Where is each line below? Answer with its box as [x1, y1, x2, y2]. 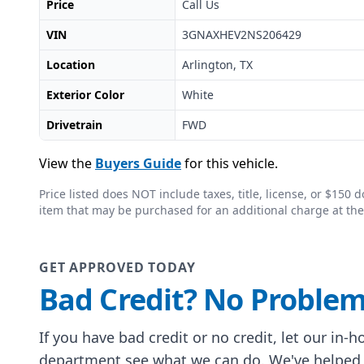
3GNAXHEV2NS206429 [181, 27, 301, 43]
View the [39, 154, 92, 173]
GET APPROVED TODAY [39, 258, 196, 277]
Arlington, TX [181, 57, 253, 73]
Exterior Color [46, 87, 124, 103]
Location [46, 57, 95, 73]
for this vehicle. [184, 154, 278, 173]
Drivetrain [46, 117, 102, 133]
